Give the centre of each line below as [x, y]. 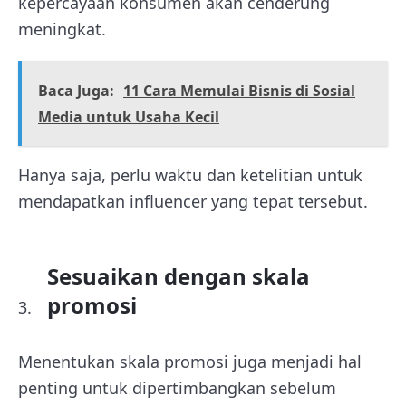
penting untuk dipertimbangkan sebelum [177, 388]
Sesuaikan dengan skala [179, 276]
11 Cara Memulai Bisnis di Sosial [239, 91]
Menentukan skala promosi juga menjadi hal [190, 362]
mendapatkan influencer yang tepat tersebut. [193, 201]
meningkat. [62, 29]
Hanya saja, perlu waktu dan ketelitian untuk [190, 175]
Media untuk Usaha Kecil [129, 117]
